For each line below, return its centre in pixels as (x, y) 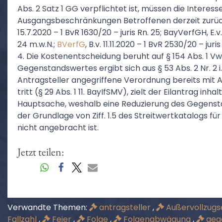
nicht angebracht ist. (58, 128)
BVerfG (71, 44)
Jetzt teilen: (41, 152)
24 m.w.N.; (37, 44)
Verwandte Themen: (48, 207)
